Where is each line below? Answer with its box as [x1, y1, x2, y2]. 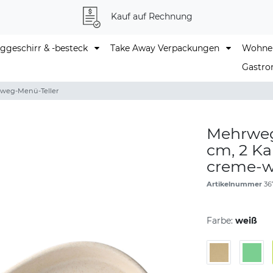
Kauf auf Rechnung [110, 11, 193, 23]
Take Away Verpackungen [110, 42, 222, 54]
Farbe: [207, 215, 233, 227]
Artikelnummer [207, 180, 264, 189]
